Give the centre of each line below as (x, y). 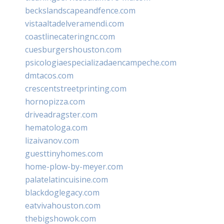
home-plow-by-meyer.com (74, 166)
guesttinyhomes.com (64, 153)
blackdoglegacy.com (62, 192)
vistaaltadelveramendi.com (74, 23)
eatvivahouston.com (63, 205)
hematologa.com (56, 127)
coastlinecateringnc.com (70, 36)
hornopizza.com (55, 101)
